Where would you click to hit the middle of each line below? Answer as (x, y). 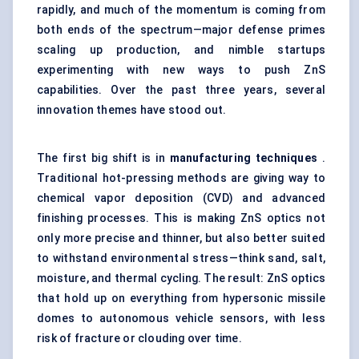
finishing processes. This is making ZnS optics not (181, 218)
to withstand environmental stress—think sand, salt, (181, 258)
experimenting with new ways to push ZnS (181, 70)
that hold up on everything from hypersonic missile (181, 298)
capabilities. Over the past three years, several (181, 90)
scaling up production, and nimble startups (181, 50)
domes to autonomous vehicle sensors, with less (181, 319)
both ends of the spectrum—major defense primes (181, 30)
